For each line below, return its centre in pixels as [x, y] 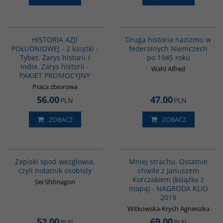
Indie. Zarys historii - [55, 66]
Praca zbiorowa [55, 87]
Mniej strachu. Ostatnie [168, 162]
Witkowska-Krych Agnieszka [168, 209]
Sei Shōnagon [55, 182]
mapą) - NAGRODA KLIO [168, 188]
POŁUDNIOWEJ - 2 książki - [55, 49]
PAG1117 [90, 21]
